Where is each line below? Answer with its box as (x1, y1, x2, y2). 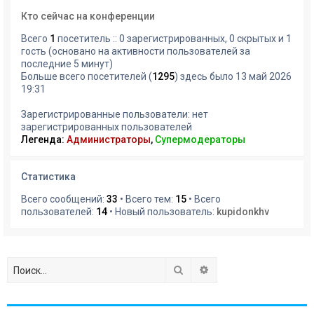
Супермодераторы (155, 134, 245, 146)
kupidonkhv (217, 206, 269, 218)
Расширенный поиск (210, 264, 303, 275)
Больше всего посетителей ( (21, 71, 152, 83)
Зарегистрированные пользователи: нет (21, 109, 208, 121)
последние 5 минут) (21, 58, 113, 70)
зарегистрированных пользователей (21, 121, 192, 133)
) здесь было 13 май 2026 (175, 71, 292, 83)
